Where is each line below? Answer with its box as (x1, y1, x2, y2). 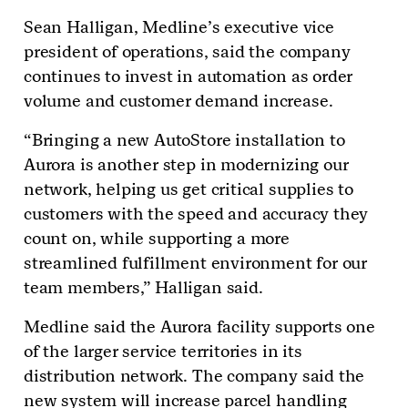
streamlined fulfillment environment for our (24, 252, 368, 274)
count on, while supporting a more (24, 228, 290, 250)
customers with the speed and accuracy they (24, 203, 369, 225)
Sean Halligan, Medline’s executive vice (24, 16, 334, 38)
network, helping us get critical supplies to (24, 178, 353, 200)
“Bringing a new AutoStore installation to (24, 129, 345, 151)
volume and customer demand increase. (24, 90, 333, 112)
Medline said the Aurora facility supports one (24, 316, 375, 338)
